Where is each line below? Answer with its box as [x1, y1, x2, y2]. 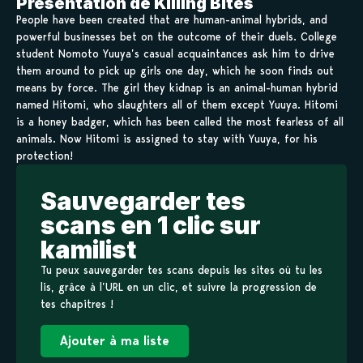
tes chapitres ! [41, 297, 113, 311]
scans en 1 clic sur [41, 211, 261, 241]
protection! [16, 149, 73, 163]
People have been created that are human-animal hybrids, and [16, 13, 327, 27]
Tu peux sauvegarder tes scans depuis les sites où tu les [41, 263, 322, 277]
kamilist [41, 235, 136, 265]
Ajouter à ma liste [60, 332, 169, 348]
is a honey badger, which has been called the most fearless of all [16, 115, 344, 129]
